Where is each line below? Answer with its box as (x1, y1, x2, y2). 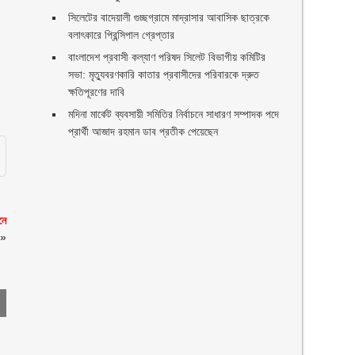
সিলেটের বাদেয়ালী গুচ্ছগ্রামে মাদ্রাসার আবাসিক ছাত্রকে (68, 11, 270, 24)
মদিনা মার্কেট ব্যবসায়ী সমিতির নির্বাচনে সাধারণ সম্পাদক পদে (68, 108, 280, 120)
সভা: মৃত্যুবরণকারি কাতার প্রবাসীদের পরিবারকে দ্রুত (68, 68, 260, 81)
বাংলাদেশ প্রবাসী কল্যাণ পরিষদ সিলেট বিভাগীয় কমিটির (68, 51, 266, 63)
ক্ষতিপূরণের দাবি (68, 86, 125, 98)
